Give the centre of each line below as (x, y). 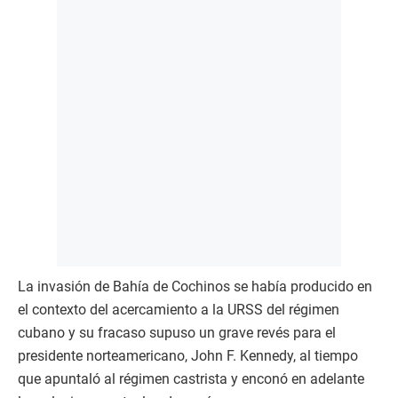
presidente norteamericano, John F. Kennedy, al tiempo (188, 356)
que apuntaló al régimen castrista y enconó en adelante (191, 379)
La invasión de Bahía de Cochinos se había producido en (195, 287)
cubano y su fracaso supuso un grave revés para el (177, 333)
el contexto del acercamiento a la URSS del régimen (179, 310)
